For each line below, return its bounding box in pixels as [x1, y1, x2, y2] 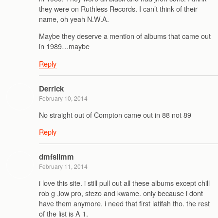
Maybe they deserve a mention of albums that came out [39, 31, 211, 41]
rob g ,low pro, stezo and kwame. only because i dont [39, 187, 203, 198]
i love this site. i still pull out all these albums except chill [39, 177, 210, 188]
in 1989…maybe [39, 41, 90, 52]
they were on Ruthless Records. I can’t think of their [39, 3, 198, 14]
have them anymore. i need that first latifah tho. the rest [39, 198, 210, 208]
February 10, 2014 [39, 94, 88, 103]
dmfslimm [39, 151, 74, 163]
